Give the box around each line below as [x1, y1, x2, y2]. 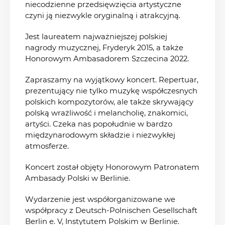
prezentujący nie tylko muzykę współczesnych [25, 86, 197, 95]
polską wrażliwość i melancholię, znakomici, [25, 108, 188, 118]
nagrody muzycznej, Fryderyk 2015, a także [25, 43, 183, 52]
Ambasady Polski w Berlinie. [25, 173, 130, 183]
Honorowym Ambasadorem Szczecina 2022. [25, 54, 189, 63]
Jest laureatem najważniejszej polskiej [25, 32, 167, 41]
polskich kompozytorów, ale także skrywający [25, 97, 193, 106]
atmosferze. [25, 141, 69, 151]
